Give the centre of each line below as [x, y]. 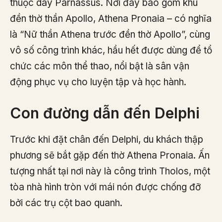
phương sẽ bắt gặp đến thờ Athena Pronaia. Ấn [110, 156]
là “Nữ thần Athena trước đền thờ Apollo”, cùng [110, 34]
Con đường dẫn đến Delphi [105, 113]
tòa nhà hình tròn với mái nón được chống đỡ [105, 187]
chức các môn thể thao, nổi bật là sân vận [100, 66]
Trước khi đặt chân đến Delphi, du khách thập [107, 140]
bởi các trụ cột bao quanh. [66, 203]
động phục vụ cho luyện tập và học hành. [98, 82]
